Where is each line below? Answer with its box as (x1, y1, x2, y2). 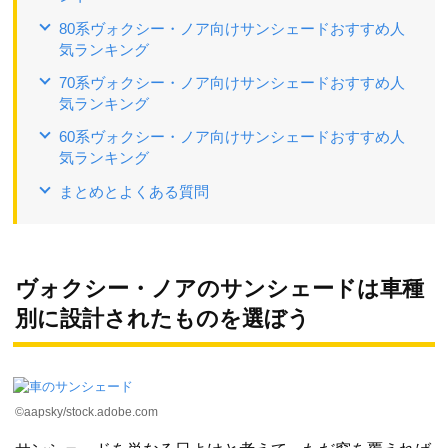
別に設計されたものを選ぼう (15, 306, 310, 332)
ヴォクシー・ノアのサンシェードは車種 (15, 276, 424, 302)
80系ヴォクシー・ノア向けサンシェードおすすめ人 (59, 20, 405, 38)
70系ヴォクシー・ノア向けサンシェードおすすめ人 (59, 74, 405, 92)
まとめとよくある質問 (59, 183, 209, 201)
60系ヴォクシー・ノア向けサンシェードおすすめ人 (59, 128, 405, 146)
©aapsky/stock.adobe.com (15, 405, 158, 420)
